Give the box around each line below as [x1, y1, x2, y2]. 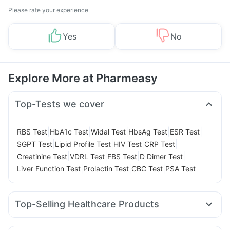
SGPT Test [17, 139, 52, 148]
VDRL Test [70, 151, 105, 161]
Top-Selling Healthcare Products [15, 199, 159, 209]
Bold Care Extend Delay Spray [94, 214, 196, 223]
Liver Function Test [17, 164, 81, 173]
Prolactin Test [83, 164, 129, 173]
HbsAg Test [128, 127, 167, 136]
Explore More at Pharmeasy [8, 71, 158, 85]
